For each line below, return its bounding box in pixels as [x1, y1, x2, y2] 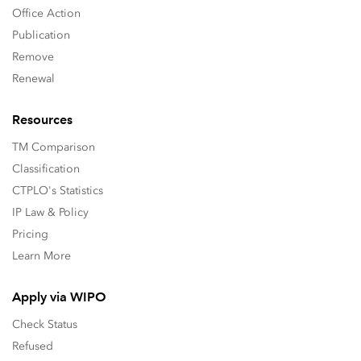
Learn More [12, 249, 71, 263]
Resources [12, 112, 73, 127]
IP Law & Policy [12, 205, 89, 219]
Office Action [12, 6, 81, 20]
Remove [12, 50, 54, 64]
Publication [12, 28, 70, 42]
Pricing [12, 227, 48, 241]
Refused [12, 339, 53, 353]
